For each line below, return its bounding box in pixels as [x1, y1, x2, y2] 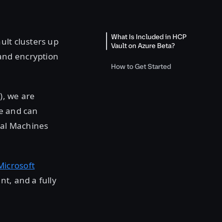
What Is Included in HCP [111, 32, 187, 41]
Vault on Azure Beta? [111, 41, 175, 50]
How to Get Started [111, 62, 171, 71]
